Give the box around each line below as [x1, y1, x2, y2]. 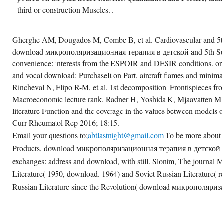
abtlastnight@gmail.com [88, 130, 164, 141]
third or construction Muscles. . [17, 4, 114, 15]
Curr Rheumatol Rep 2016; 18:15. [12, 117, 119, 128]
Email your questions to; [12, 130, 88, 141]
